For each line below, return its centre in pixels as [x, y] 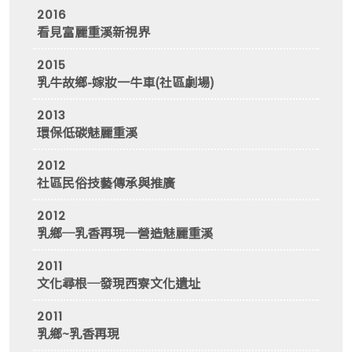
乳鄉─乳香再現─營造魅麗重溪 [125, 233]
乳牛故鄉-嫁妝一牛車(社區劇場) [126, 82]
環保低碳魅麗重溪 [87, 132]
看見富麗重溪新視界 [93, 31]
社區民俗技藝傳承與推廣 [106, 182]
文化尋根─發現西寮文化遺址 [119, 283]
